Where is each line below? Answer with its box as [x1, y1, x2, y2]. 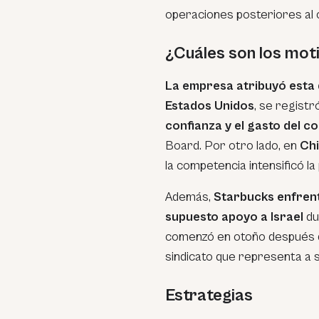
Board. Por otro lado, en [165, 138, 297, 153]
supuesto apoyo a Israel [165, 209, 303, 224]
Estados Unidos [165, 98, 254, 113]
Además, [165, 189, 214, 204]
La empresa [165, 78, 234, 93]
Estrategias [165, 286, 253, 305]
